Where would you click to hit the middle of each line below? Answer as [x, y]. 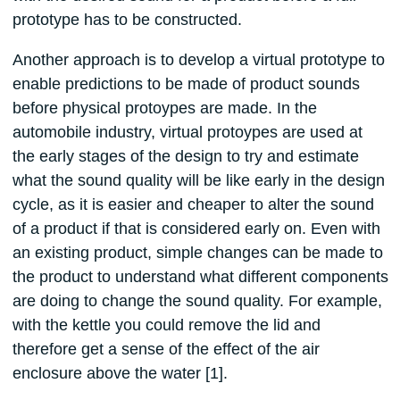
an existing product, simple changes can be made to [197, 253]
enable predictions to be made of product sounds [186, 84]
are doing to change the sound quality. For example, [197, 301]
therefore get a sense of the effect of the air [166, 350]
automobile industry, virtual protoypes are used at [187, 133]
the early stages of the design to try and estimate [185, 157]
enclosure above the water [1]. [120, 374]
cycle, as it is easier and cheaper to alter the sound [193, 205]
